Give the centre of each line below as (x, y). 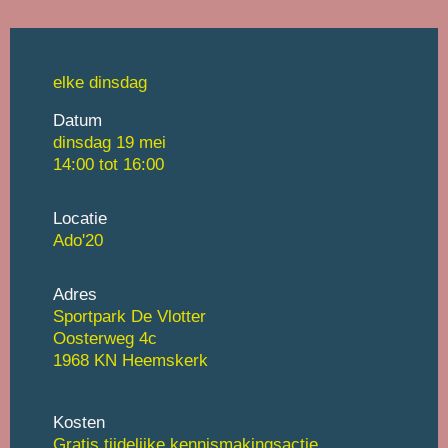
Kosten (78, 421)
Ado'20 (77, 239)
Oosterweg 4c (104, 337)
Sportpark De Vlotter (129, 315)
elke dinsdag (99, 81)
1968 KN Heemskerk (130, 359)
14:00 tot (87, 163)
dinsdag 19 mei (109, 141)
